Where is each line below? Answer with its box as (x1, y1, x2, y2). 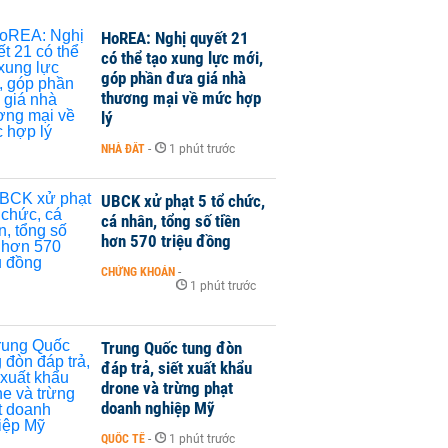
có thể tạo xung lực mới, (101, 47, 263, 68)
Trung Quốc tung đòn (101, 337, 242, 358)
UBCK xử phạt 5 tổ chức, (101, 190, 265, 211)
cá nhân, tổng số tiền (101, 210, 240, 231)
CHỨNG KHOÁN (101, 264, 175, 279)
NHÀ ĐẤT (101, 141, 145, 156)
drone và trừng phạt (101, 377, 233, 398)
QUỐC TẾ (101, 431, 145, 446)
